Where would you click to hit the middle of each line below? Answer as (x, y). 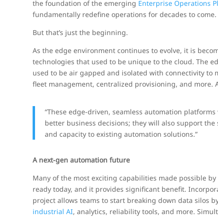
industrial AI (53, 211)
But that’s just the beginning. (81, 32)
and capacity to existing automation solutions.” (121, 134)
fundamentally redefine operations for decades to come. (125, 14)
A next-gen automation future (82, 160)
